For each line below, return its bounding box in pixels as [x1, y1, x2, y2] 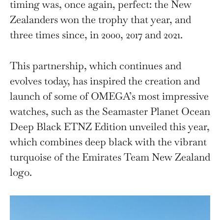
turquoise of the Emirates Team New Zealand [10, 150, 210, 164]
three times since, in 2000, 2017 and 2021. [10, 28, 190, 41]
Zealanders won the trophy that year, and [10, 13, 191, 26]
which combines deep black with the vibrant [10, 135, 207, 148]
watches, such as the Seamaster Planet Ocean [10, 105, 210, 118]
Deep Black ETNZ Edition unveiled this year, [10, 120, 210, 133]
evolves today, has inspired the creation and [10, 74, 200, 87]
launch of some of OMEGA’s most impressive [10, 89, 209, 103]
